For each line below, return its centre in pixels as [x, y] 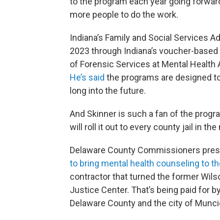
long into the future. [108, 90]
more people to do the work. [124, 14]
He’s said [87, 77]
